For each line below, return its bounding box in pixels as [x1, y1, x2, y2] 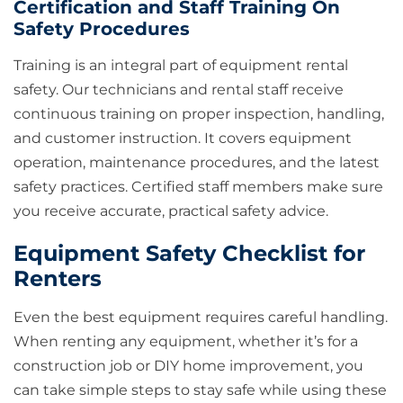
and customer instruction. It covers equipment [13, 130, 352, 148]
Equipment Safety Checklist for [13, 240, 365, 267]
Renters [13, 265, 102, 292]
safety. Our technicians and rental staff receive [13, 81, 344, 99]
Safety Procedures [13, 18, 190, 40]
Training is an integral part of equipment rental [13, 57, 348, 75]
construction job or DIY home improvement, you [13, 357, 363, 375]
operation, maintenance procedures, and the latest [13, 154, 380, 172]
